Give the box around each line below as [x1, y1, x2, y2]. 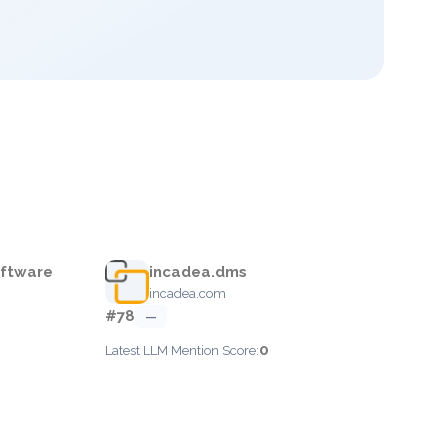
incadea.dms [149, 263, 247, 281]
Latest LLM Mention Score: [105, 343, 259, 358]
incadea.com [149, 286, 226, 301]
